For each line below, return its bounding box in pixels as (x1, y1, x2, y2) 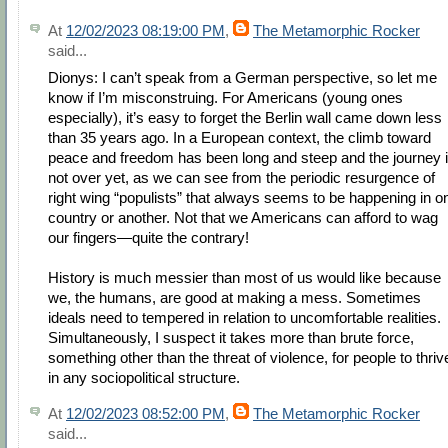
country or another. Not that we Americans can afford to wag (48, 208, 438, 226)
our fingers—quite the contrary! (48, 228, 249, 246)
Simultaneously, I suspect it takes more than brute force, (48, 328, 414, 346)
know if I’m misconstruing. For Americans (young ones (48, 88, 403, 106)
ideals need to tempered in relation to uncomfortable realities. (48, 308, 441, 326)
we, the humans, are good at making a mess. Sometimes (48, 288, 421, 306)
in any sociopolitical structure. (48, 368, 240, 386)
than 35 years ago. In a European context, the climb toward (48, 128, 431, 146)
